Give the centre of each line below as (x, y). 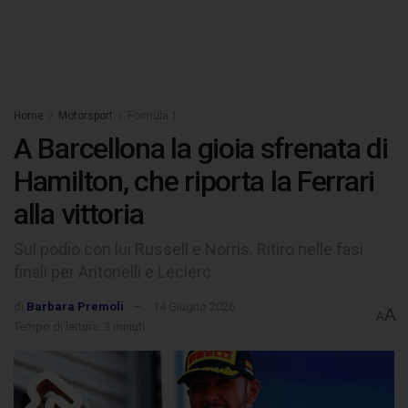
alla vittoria (79, 214)
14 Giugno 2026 (194, 306)
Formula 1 (153, 116)
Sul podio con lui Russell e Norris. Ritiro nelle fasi (189, 249)
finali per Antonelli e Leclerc (112, 271)
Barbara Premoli (75, 306)
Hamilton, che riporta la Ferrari (194, 181)
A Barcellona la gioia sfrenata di (201, 148)
